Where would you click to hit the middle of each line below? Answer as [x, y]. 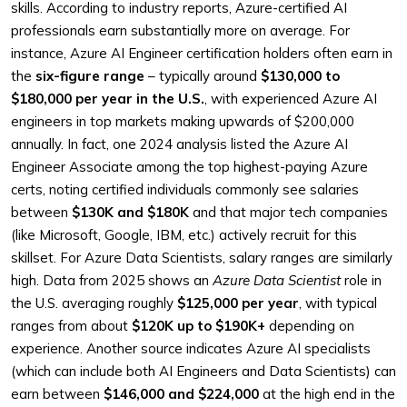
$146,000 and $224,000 [181, 394]
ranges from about [71, 326]
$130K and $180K [130, 212]
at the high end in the [327, 394]
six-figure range [90, 76]
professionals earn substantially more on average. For [180, 30]
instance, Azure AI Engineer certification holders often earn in [202, 53]
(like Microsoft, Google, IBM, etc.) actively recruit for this [184, 235]
